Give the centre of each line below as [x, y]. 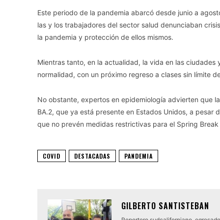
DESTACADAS [92, 156]
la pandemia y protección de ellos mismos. [105, 37]
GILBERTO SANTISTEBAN [165, 206]
